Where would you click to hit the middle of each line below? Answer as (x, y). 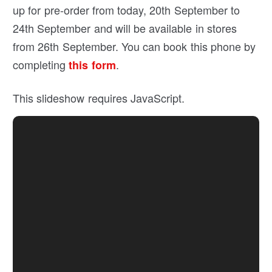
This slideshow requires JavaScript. (99, 98)
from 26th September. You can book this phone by (134, 46)
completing (41, 65)
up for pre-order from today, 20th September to (126, 10)
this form (92, 65)
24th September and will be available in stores (125, 28)
